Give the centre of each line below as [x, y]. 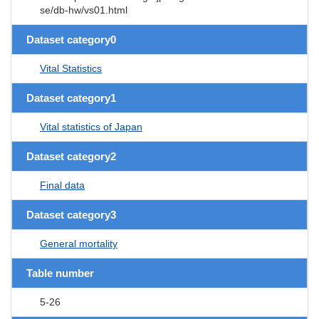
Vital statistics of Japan [91, 126]
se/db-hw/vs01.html [84, 10]
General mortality [79, 243]
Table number [60, 273]
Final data [62, 185]
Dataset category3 [71, 214]
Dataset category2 [71, 156]
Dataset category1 [71, 98]
